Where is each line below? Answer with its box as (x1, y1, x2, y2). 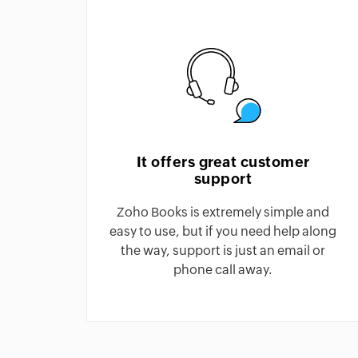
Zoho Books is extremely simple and (117, 206, 329, 219)
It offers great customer (136, 153, 310, 170)
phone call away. (173, 264, 272, 276)
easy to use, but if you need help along (109, 225, 336, 238)
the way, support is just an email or (121, 245, 325, 257)
